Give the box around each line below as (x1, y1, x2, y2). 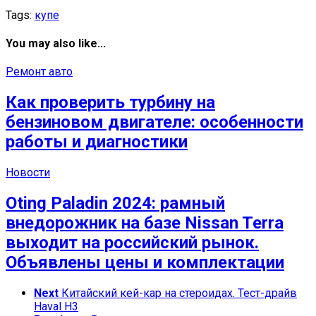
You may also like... (6, 37, 106, 51)
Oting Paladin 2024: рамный (6, 193, 225, 214)
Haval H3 (34, 299, 78, 313)
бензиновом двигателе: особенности (6, 112, 303, 133)
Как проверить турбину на (6, 92, 215, 113)
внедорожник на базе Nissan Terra (6, 213, 284, 233)
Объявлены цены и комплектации (6, 253, 284, 273)
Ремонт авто (6, 65, 73, 79)
